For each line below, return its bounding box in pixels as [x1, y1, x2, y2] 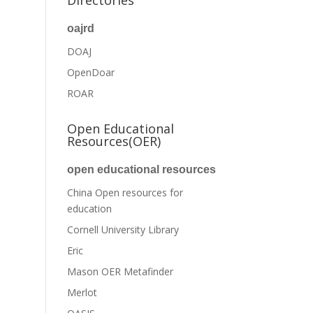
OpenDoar [67, 66, 115, 79]
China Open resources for [67, 186, 184, 199]
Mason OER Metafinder [67, 265, 174, 278]
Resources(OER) [67, 133, 161, 150]
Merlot [67, 286, 98, 299]
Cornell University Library [67, 223, 180, 236]
